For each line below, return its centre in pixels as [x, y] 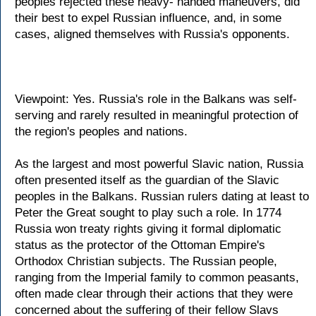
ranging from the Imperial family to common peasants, [157, 278]
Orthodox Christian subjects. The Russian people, [146, 261]
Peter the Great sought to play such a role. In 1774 [148, 213]
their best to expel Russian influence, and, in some [148, 18]
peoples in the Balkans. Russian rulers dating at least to [162, 196]
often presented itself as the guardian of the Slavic [147, 180]
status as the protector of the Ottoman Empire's [140, 245]
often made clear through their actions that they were [154, 294]
